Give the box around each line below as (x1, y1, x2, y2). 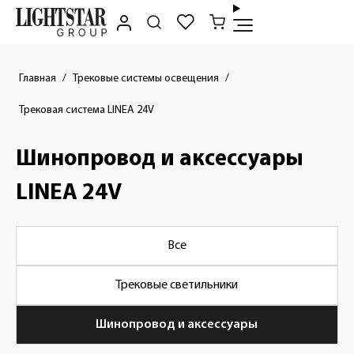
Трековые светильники (115, 279, 239, 292)
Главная (19, 73, 56, 85)
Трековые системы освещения (73, 73, 219, 85)
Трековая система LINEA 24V (19, 104, 154, 116)
